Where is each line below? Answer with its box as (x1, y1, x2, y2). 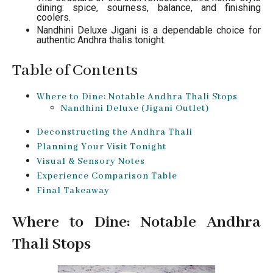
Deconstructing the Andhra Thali (37, 126, 193, 138)
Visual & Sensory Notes (37, 155, 145, 167)
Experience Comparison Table (37, 170, 177, 182)
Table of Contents (12, 60, 138, 81)
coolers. (37, 11, 71, 23)
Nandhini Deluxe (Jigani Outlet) (61, 102, 209, 114)
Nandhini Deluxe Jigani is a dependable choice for (37, 24, 261, 36)
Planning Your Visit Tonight (37, 141, 166, 152)
